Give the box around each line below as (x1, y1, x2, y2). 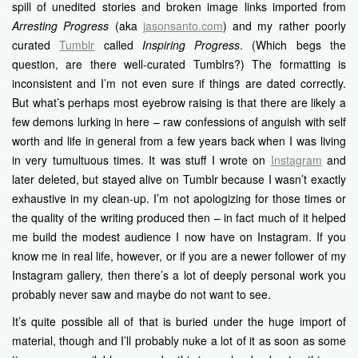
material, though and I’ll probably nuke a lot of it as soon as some (12, 332, 346, 349)
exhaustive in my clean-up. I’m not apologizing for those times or (12, 190, 346, 207)
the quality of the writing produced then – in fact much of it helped (12, 209, 346, 226)
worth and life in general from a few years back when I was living (12, 133, 346, 149)
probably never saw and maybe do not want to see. (12, 286, 271, 303)
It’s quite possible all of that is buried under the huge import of (12, 313, 346, 330)
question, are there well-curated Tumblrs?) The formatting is (12, 56, 346, 73)
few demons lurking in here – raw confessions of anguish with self (12, 113, 346, 130)
